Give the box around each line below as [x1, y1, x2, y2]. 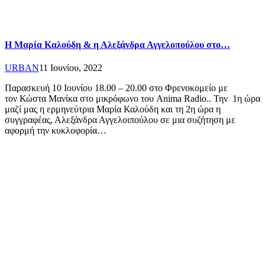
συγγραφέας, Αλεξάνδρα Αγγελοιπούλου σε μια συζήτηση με [5, 115, 235, 125]
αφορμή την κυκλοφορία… [5, 125, 106, 136]
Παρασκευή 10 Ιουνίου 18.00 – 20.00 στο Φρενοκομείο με [5, 83, 228, 93]
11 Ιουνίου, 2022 [39, 63, 102, 73]
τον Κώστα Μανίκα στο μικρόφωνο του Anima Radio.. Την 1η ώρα [5, 93, 260, 104]
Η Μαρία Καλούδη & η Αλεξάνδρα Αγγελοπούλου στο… [5, 39, 230, 50]
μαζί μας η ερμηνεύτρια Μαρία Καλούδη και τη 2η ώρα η [5, 104, 221, 115]
